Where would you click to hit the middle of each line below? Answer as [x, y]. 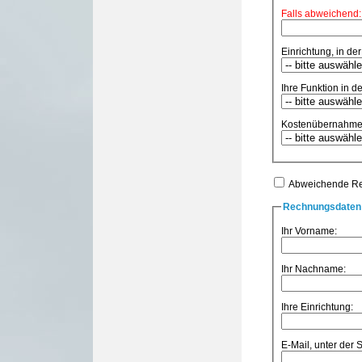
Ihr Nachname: [314, 269]
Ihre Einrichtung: [317, 307]
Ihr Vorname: [309, 231]
